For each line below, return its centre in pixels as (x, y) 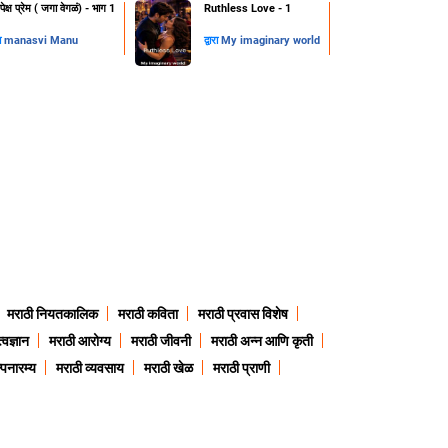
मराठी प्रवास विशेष (242, 314)
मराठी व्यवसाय (89, 368)
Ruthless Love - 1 (247, 9)
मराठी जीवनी (161, 341)
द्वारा (212, 41)
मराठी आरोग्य (80, 341)
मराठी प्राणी (241, 368)
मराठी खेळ (168, 368)
